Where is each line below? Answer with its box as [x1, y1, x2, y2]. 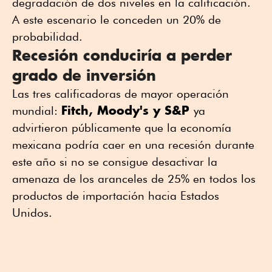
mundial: [12, 103, 61, 117]
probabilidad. [12, 29, 83, 43]
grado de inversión [12, 65, 156, 84]
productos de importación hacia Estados [12, 188, 219, 202]
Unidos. [12, 205, 52, 219]
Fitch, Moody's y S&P [61, 102, 194, 118]
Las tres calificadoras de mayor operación [12, 86, 229, 100]
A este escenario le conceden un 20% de [12, 12, 221, 26]
